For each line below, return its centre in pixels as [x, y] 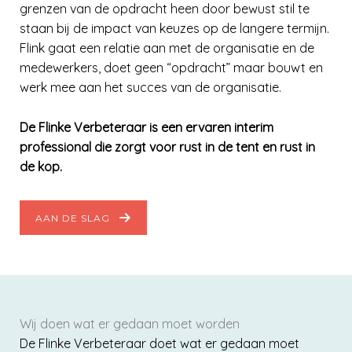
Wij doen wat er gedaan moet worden [130, 324]
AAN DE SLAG [73, 218]
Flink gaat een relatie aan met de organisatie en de [167, 48]
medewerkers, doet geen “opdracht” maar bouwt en [171, 68]
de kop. [41, 167]
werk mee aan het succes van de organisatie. [150, 87]
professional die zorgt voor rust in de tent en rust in [167, 147]
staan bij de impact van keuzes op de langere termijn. [174, 28]
